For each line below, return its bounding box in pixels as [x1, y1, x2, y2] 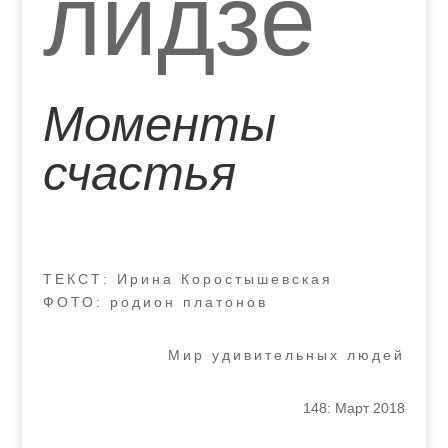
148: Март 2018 [303, 400, 406, 416]
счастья [42, 146, 236, 200]
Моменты [42, 97, 276, 151]
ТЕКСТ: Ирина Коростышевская [42, 271, 333, 287]
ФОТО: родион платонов [42, 294, 268, 310]
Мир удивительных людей [168, 347, 406, 363]
